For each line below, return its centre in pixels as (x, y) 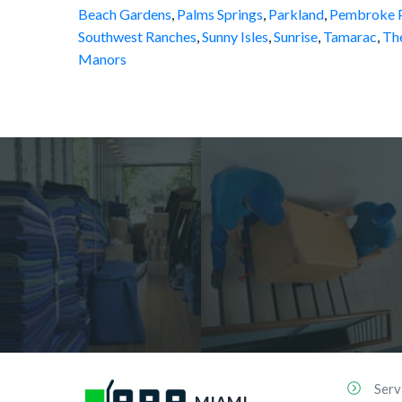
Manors (102, 59)
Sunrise (296, 36)
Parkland (296, 14)
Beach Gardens (125, 14)
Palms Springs (220, 14)
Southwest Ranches (137, 36)
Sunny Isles (235, 36)
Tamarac (350, 36)
